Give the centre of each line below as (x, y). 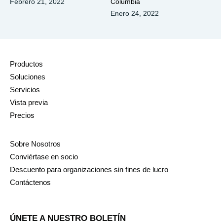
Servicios (25, 89)
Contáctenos (30, 182)
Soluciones (28, 76)
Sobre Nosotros (35, 144)
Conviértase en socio (44, 156)
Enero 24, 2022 (134, 13)
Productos (26, 64)
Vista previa (29, 102)
